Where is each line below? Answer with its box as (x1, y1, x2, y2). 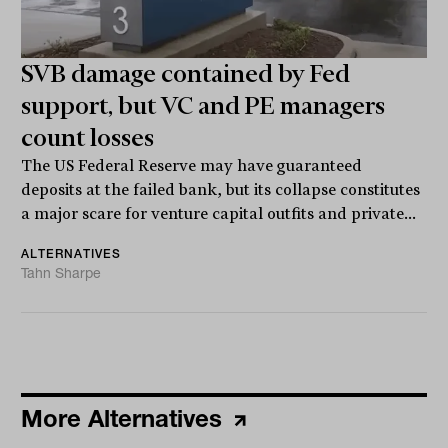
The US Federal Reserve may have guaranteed (21, 156, 363, 175)
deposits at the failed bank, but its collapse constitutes (21, 180, 421, 199)
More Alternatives (21, 403, 230, 433)
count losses (21, 123, 155, 152)
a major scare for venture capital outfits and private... (21, 204, 417, 223)
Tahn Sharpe (21, 263, 102, 282)
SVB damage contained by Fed (21, 59, 351, 88)
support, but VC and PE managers (21, 91, 386, 120)
